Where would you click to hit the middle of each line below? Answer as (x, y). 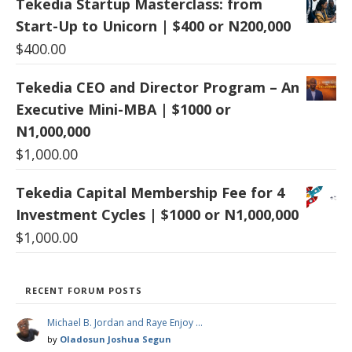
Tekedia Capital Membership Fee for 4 (150, 192)
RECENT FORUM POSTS (84, 290)
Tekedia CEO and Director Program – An (158, 87)
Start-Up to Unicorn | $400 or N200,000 (153, 26)
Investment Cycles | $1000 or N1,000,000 (157, 214)
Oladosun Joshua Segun (115, 339)
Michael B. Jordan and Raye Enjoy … (125, 322)
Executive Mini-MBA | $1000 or (123, 109)
